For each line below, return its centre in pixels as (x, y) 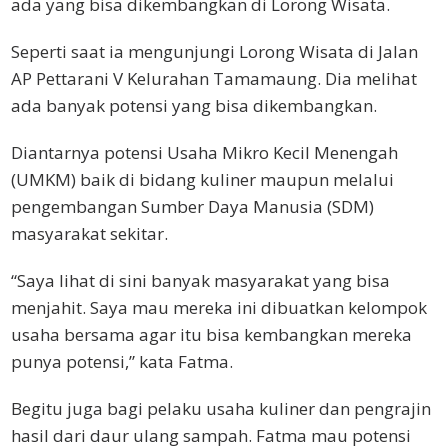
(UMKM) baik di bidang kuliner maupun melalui (202, 179)
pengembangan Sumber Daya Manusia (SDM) (192, 206)
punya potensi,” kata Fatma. (122, 361)
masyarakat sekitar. (89, 233)
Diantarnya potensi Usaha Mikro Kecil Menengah (204, 152)
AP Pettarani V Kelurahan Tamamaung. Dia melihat (214, 78)
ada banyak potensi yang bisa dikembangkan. (194, 105)
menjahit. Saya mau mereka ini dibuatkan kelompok (219, 307)
